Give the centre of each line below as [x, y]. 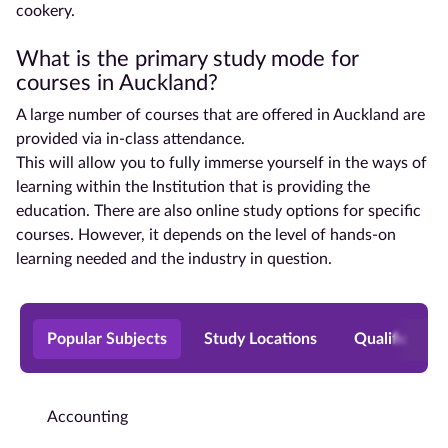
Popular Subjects [107, 338]
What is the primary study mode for [187, 58]
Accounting [87, 416]
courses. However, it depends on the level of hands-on [206, 234]
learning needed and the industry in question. [174, 258]
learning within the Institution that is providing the [193, 186]
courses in [67, 82]
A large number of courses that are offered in [174, 114]
